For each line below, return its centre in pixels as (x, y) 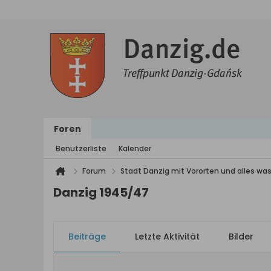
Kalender (135, 149)
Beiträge (87, 237)
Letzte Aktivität (167, 237)
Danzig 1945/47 (101, 192)
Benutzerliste (81, 149)
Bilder (241, 237)
